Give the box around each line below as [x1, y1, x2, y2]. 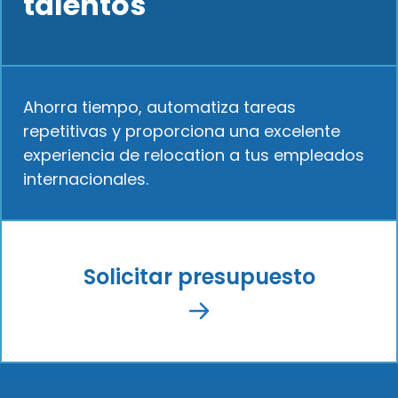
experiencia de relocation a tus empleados [23, 143, 365, 166]
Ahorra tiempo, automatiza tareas [23, 95, 297, 118]
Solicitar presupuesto [83, 262, 315, 292]
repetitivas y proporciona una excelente [23, 119, 341, 142]
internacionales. [23, 167, 149, 190]
